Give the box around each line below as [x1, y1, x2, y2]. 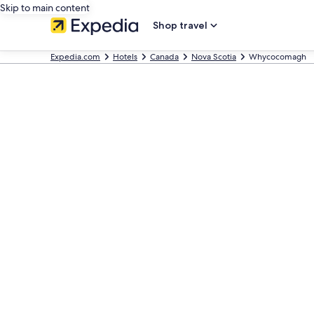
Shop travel [153, 19, 207, 32]
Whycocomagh [249, 51, 306, 62]
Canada [150, 51, 179, 62]
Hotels [113, 51, 137, 62]
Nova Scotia [191, 51, 236, 62]
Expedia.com [50, 51, 100, 62]
